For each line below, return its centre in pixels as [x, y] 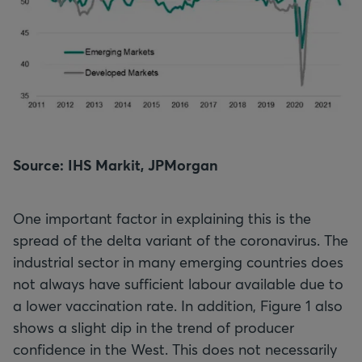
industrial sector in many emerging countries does [178, 262]
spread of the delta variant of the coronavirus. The [181, 240]
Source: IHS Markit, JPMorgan [116, 165]
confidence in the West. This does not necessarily [175, 349]
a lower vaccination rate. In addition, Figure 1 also [178, 306]
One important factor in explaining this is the [162, 219]
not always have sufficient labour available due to [178, 284]
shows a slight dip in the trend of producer [154, 328]
